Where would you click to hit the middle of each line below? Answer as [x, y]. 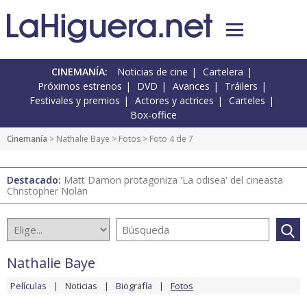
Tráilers [241, 86]
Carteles [247, 101]
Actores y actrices [174, 101]
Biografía [134, 286]
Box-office [153, 115]
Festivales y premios [75, 101]
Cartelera [223, 72]
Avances [191, 86]
